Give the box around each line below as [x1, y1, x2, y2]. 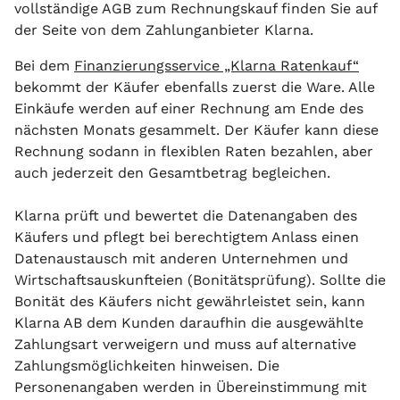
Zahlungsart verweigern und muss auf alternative [14, 336, 356, 353]
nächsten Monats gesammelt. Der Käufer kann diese [14, 121, 379, 138]
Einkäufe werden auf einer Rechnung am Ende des [14, 100, 363, 117]
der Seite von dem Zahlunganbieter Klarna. [14, 21, 313, 38]
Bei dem [14, 57, 74, 74]
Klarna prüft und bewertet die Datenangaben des [14, 207, 357, 224]
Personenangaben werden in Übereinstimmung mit [14, 379, 367, 396]
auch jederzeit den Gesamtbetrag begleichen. [14, 164, 330, 181]
